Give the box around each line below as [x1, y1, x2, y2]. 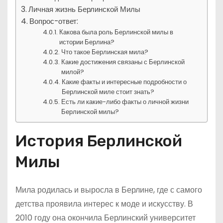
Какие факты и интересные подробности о [62, 77, 187, 87]
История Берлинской [15, 131, 182, 150]
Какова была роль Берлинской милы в [59, 27, 174, 37]
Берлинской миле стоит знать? [62, 87, 155, 97]
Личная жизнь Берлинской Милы [28, 4, 141, 14]
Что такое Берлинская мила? [61, 47, 149, 57]
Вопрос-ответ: [29, 16, 79, 26]
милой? [61, 67, 85, 77]
